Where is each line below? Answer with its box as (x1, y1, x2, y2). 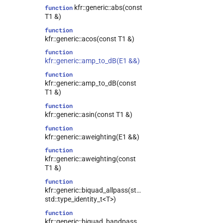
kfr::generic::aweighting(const (45, 155, 136, 163)
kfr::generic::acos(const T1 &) (45, 34, 134, 43)
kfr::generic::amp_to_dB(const (45, 79, 136, 87)
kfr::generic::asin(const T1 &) (45, 110, 132, 118)
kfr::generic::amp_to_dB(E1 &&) (45, 57, 140, 65)
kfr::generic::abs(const (73, 3, 142, 11)
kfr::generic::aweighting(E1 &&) (45, 132, 139, 141)
